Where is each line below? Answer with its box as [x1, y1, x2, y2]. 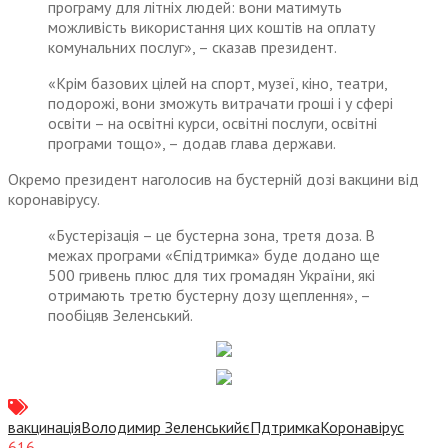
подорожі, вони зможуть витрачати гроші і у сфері [48, 93, 393, 114]
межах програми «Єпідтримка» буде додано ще [48, 245, 380, 266]
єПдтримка [242, 417, 320, 438]
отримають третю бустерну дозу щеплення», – [48, 285, 370, 306]
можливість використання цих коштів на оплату [48, 17, 375, 38]
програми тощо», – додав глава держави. [48, 133, 336, 154]
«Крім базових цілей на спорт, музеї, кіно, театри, [48, 73, 387, 94]
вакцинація [8, 417, 81, 438]
